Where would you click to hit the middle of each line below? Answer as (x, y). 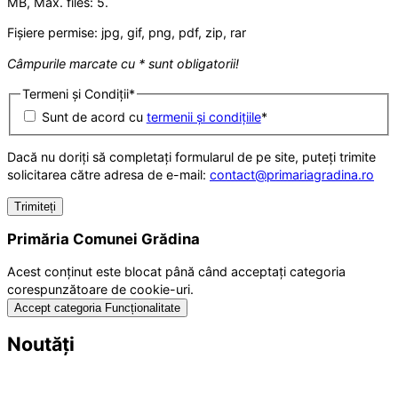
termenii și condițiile (203, 117)
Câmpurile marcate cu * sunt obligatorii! (123, 63)
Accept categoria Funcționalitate (97, 307)
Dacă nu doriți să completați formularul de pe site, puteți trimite (191, 157)
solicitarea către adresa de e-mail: (108, 175)
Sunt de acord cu (94, 117)
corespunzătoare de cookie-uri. (100, 289)
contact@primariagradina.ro (292, 175)
